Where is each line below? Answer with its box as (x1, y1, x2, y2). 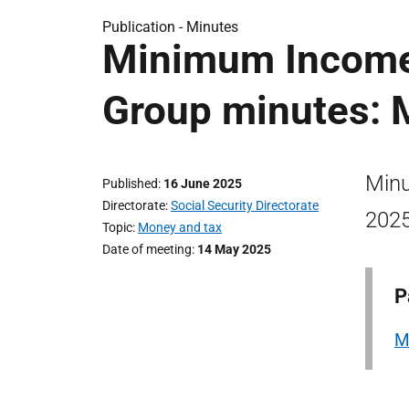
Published (102, 176, 158, 191)
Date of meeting (102, 242, 192, 257)
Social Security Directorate (171, 198, 319, 213)
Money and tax (138, 220, 222, 235)
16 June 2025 (163, 176, 242, 191)
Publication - (102, 18, 186, 36)
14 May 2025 (197, 242, 271, 257)
